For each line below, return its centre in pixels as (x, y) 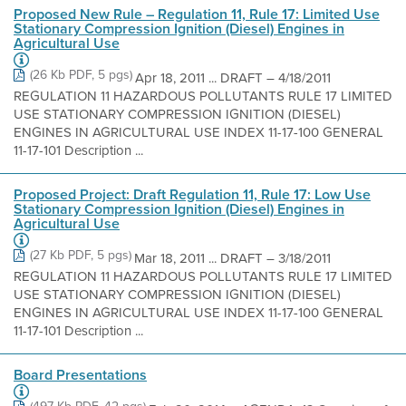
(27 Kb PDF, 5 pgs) (81, 255)
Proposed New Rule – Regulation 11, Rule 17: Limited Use (197, 14)
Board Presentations (80, 375)
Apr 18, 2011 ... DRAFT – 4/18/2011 (233, 78)
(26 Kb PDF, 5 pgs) (81, 75)
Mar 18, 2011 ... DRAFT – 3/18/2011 (232, 258)
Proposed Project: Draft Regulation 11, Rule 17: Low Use (192, 194)
